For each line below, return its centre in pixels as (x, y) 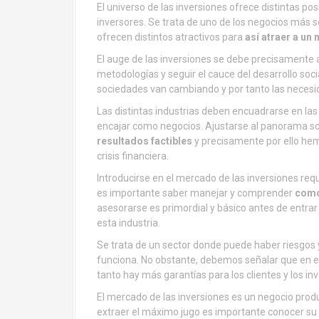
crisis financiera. (133, 156)
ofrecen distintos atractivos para (170, 37)
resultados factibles (145, 141)
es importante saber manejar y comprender (195, 193)
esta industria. (129, 223)
